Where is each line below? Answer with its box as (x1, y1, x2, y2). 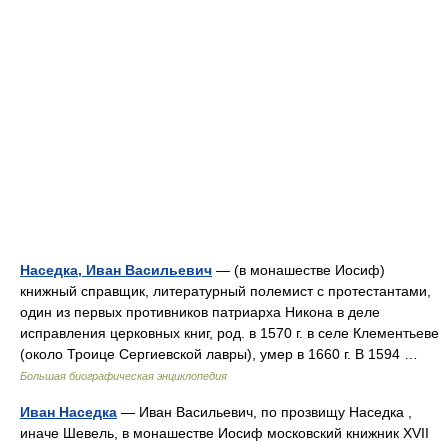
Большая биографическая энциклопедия (20, 370, 227, 382)
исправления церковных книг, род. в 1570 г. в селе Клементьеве (20, 325, 439, 341)
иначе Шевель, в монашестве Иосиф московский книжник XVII (20, 425, 429, 441)
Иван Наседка (20, 404, 117, 420)
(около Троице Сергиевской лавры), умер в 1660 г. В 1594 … (20, 346, 426, 362)
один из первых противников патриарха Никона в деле (20, 304, 380, 320)
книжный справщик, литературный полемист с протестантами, (20, 283, 431, 299)
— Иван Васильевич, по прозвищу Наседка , (117, 404, 412, 420)
